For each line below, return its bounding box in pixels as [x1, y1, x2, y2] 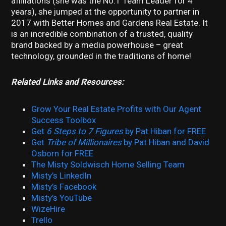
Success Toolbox [31, 115, 96, 126]
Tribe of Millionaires [46, 137, 122, 148]
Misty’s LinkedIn [31, 171, 92, 181]
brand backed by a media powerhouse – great [11, 39, 184, 50]
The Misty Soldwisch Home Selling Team [31, 159, 185, 170]
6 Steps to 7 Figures [46, 126, 124, 137]
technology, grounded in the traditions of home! [11, 50, 192, 61]
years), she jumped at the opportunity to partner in [11, 6, 200, 17]
